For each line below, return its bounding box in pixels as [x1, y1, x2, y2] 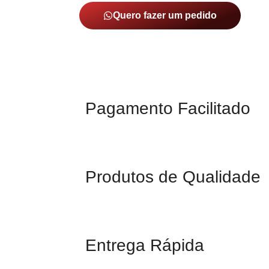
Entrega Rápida [85, 235, 204, 255]
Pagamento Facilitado [85, 98, 250, 118]
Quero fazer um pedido [113, 10, 217, 20]
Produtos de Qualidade [85, 167, 261, 186]
